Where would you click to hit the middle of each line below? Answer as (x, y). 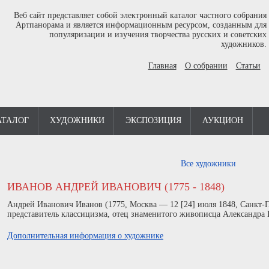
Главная (162, 66)
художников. (243, 44)
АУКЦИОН (223, 120)
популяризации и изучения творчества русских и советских (158, 35)
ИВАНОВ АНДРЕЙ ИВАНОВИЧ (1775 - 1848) (116, 187)
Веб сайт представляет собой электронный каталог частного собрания (140, 15)
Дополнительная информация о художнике (85, 236)
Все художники (208, 164)
